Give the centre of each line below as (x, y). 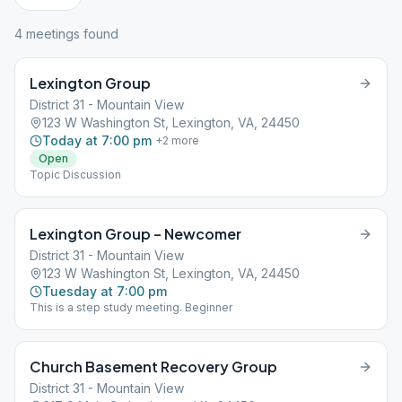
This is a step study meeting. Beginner (131, 307)
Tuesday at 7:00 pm (105, 291)
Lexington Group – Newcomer (135, 234)
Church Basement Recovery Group (153, 367)
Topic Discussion (75, 175)
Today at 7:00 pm (97, 140)
